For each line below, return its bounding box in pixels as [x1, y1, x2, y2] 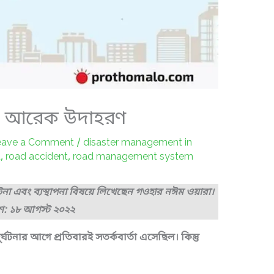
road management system [72, 150, 193, 165]
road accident [5, 150, 68, 165]
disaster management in [83, 136, 192, 150]
